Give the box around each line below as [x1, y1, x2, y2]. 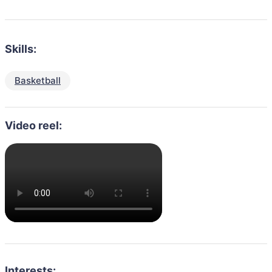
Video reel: [5, 119, 62, 132]
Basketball [15, 75, 61, 86]
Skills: [5, 42, 36, 55]
